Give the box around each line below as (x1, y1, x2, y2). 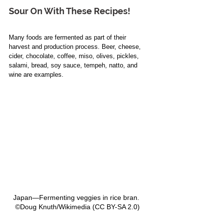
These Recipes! (65, 5, 131, 16)
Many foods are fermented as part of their (9, 33, 128, 41)
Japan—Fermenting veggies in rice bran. (13, 193, 143, 201)
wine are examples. (9, 70, 66, 78)
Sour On (9, 5, 44, 16)
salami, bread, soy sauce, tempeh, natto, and (9, 61, 139, 69)
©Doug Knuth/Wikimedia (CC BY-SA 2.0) (15, 202, 142, 211)
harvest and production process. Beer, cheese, (9, 43, 143, 50)
